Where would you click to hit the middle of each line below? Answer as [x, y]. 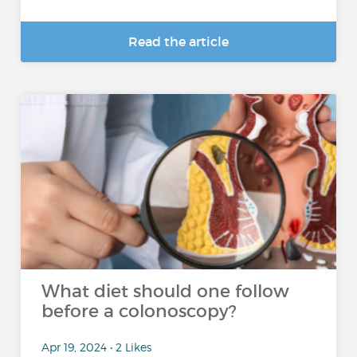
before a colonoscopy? [139, 311]
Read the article [178, 41]
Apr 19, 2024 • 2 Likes [97, 347]
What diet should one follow [166, 291]
